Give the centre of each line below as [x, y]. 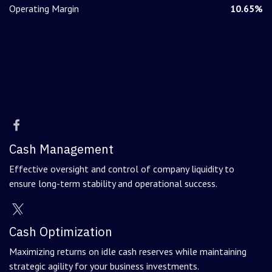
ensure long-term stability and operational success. [113, 184]
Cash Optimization [61, 232]
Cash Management [61, 149]
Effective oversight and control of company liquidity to [122, 169]
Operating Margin [44, 9]
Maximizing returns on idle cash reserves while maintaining [128, 252]
